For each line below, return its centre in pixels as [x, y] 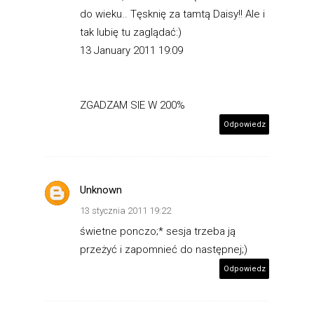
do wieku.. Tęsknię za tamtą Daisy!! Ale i [172, 14]
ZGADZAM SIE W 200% [132, 105]
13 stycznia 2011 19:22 [125, 210]
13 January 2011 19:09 [131, 50]
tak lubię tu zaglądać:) [131, 32]
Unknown [101, 190]
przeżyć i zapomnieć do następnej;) [164, 249]
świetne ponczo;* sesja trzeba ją [158, 231]
